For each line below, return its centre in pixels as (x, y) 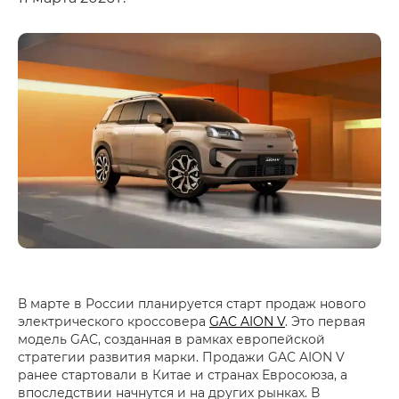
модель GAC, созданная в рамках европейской (171, 339)
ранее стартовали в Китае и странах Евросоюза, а (183, 375)
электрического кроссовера (114, 322)
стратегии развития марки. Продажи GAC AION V (181, 357)
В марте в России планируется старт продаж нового (192, 304)
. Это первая (325, 322)
